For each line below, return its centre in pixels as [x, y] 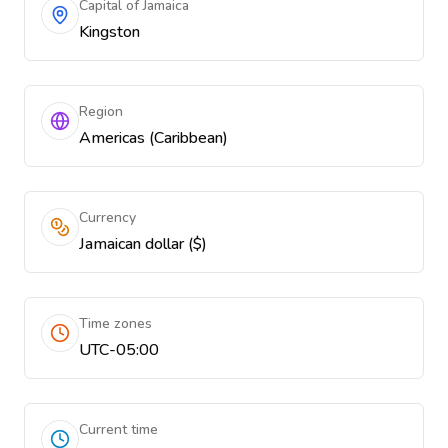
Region [101, 111]
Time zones [115, 323]
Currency [107, 217]
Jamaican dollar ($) [143, 244]
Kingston [109, 32]
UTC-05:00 [119, 350]
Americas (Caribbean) [153, 138]
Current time [118, 429]
